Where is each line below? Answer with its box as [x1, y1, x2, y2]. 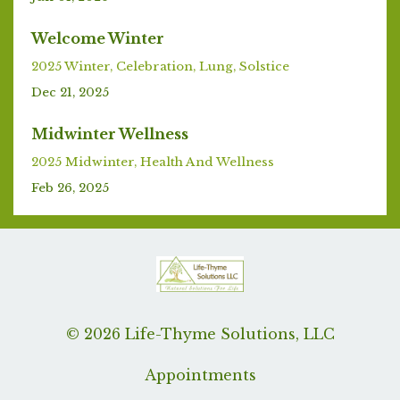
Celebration [116, 58, 193, 74]
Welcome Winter [31, 29, 164, 47]
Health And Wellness [140, 154, 274, 170]
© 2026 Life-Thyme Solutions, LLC [65, 324, 335, 343]
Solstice [239, 58, 289, 74]
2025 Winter [31, 58, 110, 74]
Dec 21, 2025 [31, 84, 109, 100]
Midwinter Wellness [31, 124, 188, 143]
